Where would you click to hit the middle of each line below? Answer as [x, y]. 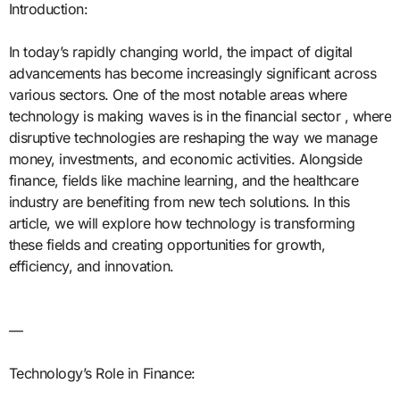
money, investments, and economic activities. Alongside [185, 158]
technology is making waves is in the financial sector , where [200, 116]
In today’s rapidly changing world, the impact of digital [180, 51]
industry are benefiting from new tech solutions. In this [179, 201]
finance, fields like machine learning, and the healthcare [183, 180]
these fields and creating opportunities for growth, [167, 244]
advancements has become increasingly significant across [192, 73]
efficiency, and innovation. [91, 266]
